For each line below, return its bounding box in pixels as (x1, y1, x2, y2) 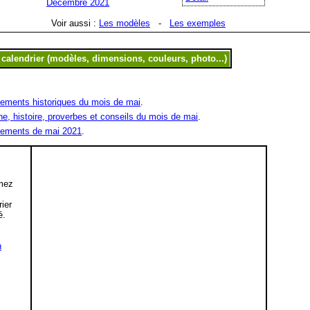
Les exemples (170, 18, 226, 28)
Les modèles (99, 18, 150, 28)
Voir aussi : (51, 18, 99, 28)
